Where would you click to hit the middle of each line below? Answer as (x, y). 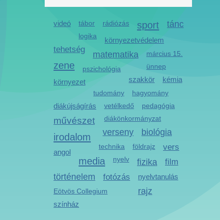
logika (88, 36)
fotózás (117, 177)
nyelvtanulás (158, 177)
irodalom (72, 137)
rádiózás (116, 23)
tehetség (69, 49)
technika (112, 146)
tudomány (109, 93)
